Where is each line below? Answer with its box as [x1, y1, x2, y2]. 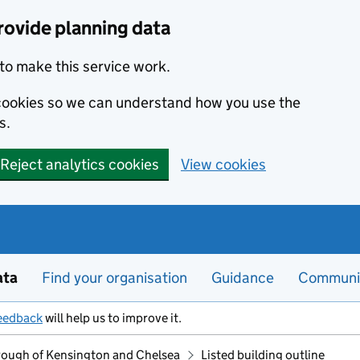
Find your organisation [42, 268, 187, 287]
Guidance [211, 268, 274, 287]
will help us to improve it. [43, 310, 182, 325]
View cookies [181, 155, 266, 174]
